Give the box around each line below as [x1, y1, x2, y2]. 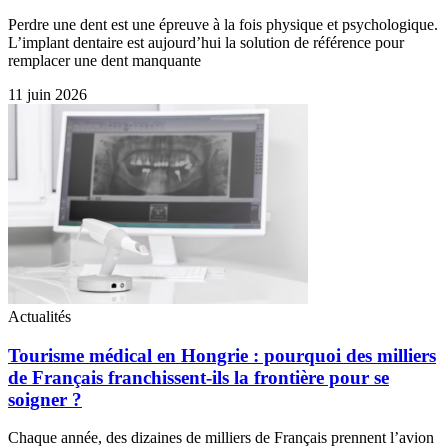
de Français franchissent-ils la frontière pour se [8, 366, 389, 388]
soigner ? [8, 388, 82, 410]
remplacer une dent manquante [8, 52, 201, 69]
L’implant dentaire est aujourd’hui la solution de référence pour [8, 34, 404, 51]
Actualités [8, 308, 71, 325]
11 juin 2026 [8, 86, 87, 103]
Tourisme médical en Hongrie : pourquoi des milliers [8, 344, 436, 366]
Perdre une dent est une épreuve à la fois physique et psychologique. [8, 16, 438, 33]
